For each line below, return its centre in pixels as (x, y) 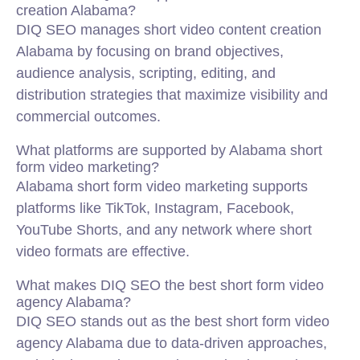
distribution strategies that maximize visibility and (172, 95)
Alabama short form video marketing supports (162, 186)
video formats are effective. (103, 252)
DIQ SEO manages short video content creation (169, 30)
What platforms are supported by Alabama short (169, 150)
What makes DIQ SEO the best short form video (170, 285)
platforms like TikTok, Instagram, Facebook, (155, 208)
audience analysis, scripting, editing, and (146, 73)
